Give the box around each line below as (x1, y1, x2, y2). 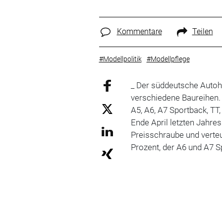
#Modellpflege (146, 55, 190, 63)
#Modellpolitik (99, 55, 142, 63)
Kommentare (116, 27, 162, 36)
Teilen (192, 27, 213, 36)
